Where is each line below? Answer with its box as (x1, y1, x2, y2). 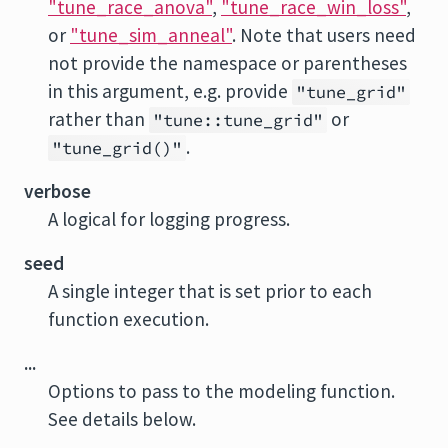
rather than (48, 107, 149, 131)
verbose (24, 179, 91, 203)
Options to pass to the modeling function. (48, 379, 395, 403)
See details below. (48, 407, 196, 431)
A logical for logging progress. (48, 207, 290, 231)
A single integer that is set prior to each (48, 279, 372, 303)
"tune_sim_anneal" (70, 23, 232, 47)
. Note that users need (232, 23, 416, 47)
